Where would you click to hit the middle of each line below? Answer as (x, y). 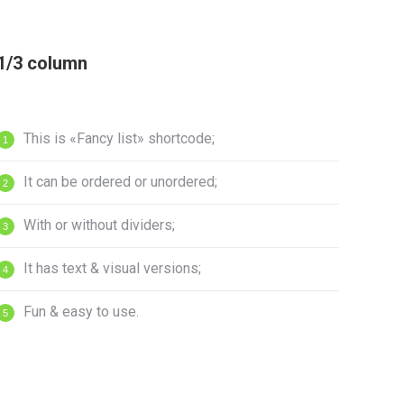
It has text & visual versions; (112, 268)
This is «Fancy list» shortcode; (119, 138)
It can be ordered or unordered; (120, 182)
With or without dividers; (99, 225)
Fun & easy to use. (81, 312)
